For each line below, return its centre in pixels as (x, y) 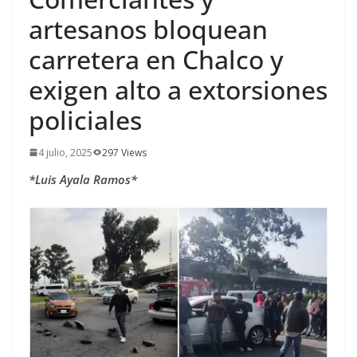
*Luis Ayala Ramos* (83, 179)
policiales (85, 120)
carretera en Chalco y (156, 59)
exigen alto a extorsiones (178, 89)
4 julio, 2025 (65, 152)
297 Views (124, 152)
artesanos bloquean (148, 29)
